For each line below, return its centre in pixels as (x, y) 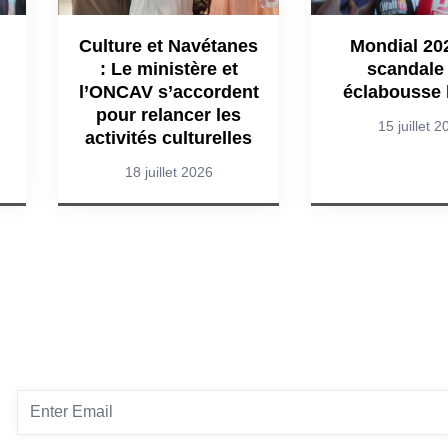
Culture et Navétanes (168, 45)
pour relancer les (168, 114)
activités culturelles (168, 137)
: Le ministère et (168, 68)
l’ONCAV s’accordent (168, 91)
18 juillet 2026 (168, 171)
